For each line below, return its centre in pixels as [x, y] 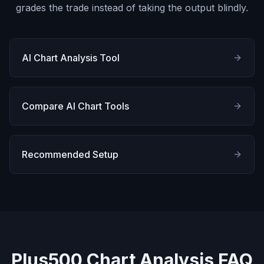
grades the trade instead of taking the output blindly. [132, 8]
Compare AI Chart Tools [75, 106]
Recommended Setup [70, 154]
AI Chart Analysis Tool [71, 58]
